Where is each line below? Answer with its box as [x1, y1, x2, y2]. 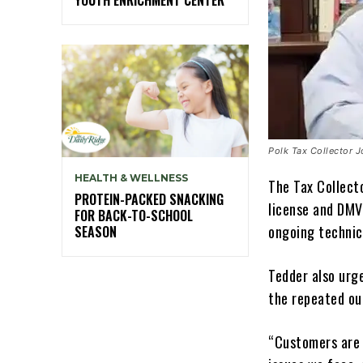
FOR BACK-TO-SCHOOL [75, 205, 193, 225]
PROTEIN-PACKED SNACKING [75, 189, 224, 209]
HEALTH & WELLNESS [75, 171, 188, 184]
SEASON [75, 221, 117, 241]
